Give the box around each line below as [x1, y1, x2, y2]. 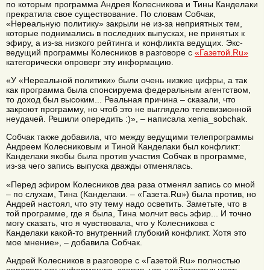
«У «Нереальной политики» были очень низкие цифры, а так [6, 75, 247, 86]
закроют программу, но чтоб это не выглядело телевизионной [6, 104, 251, 115]
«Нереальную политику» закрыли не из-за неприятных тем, [6, 18, 242, 28]
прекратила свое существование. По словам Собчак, [6, 8, 216, 19]
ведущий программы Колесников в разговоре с [6, 47, 195, 57]
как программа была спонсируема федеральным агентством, [6, 85, 251, 95]
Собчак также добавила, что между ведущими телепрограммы [6, 132, 254, 142]
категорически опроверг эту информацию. [6, 57, 174, 67]
